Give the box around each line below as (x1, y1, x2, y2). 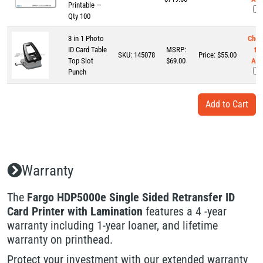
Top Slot (68, 56, 93, 65)
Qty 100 (68, 11, 90, 21)
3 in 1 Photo (68, 33, 104, 43)
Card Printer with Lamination (7, 204, 143, 218)
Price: (198, 50, 215, 59)
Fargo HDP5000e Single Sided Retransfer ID (27, 190, 235, 204)
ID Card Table (68, 45, 107, 54)
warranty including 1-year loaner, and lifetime (7, 218, 218, 232)
